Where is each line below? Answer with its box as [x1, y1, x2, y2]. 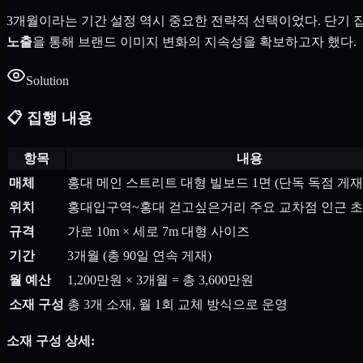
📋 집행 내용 [6, 109, 92, 127]
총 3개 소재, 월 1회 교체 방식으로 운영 [67, 297, 288, 312]
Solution [26, 73, 69, 88]
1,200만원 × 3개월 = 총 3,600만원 [67, 273, 254, 288]
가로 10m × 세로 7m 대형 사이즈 [67, 224, 250, 239]
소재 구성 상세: [6, 334, 95, 348]
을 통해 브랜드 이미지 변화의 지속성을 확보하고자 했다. [32, 34, 357, 49]
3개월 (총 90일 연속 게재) [67, 249, 211, 263]
